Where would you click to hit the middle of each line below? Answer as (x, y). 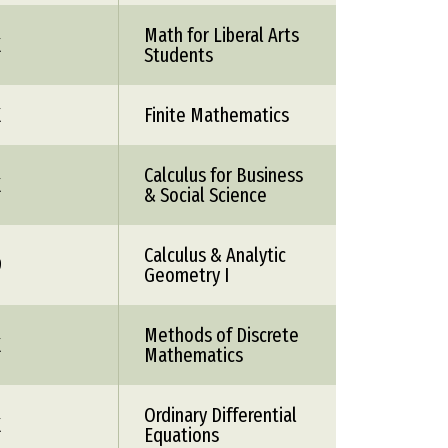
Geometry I (186, 275)
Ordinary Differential (220, 415)
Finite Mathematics (216, 115)
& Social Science (205, 195)
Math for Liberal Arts (221, 35)
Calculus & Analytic (215, 255)
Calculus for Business (223, 175)
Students (178, 55)
